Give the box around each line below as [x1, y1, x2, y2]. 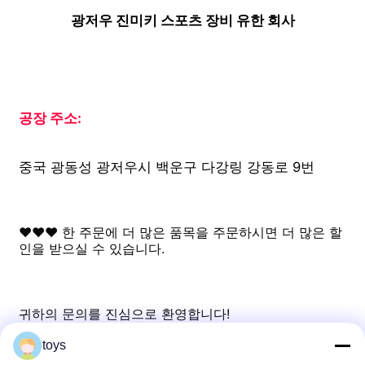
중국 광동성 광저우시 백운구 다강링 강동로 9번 [19, 158, 315, 175]
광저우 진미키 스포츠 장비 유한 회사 [70, 11, 295, 29]
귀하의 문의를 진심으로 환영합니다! [19, 305, 231, 322]
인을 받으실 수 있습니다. [19, 240, 165, 257]
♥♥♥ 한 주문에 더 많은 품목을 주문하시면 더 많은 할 [19, 223, 343, 240]
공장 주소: [19, 109, 86, 126]
